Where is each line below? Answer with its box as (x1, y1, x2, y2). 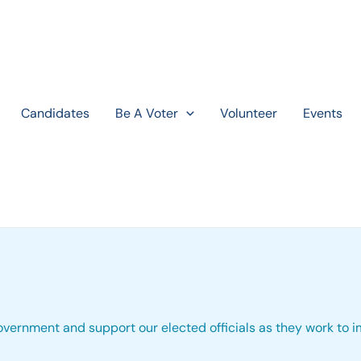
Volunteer (219, 105, 277, 122)
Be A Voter (115, 105, 179, 122)
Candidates (21, 105, 90, 122)
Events (302, 105, 342, 122)
